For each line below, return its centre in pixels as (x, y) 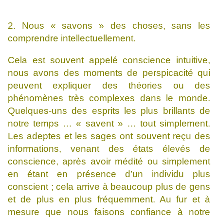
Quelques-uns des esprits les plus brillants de (109, 111)
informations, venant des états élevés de (109, 149)
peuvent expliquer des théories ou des (109, 86)
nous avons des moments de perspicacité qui (109, 73)
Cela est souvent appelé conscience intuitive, (109, 60)
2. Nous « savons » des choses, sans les (109, 26)
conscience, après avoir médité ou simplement (109, 162)
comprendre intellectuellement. (72, 38)
